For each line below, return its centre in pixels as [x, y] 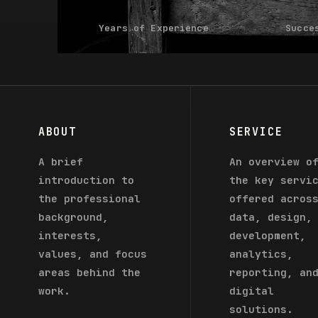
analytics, [261, 253]
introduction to [86, 180]
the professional [89, 198]
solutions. [261, 309]
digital [251, 290]
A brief [60, 161]
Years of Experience [154, 28]
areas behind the [89, 272]
